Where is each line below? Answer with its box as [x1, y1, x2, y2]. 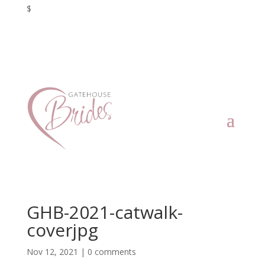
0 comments [87, 246, 136, 257]
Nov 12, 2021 [26, 246, 78, 257]
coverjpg [26, 218, 98, 242]
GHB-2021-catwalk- [26, 200, 183, 224]
